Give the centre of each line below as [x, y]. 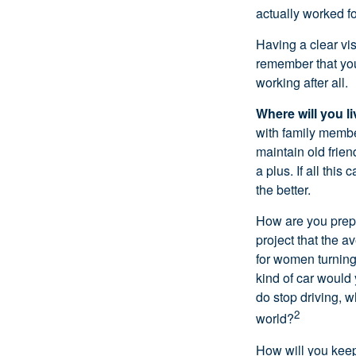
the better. [283, 190]
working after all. [302, 83]
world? [275, 319]
